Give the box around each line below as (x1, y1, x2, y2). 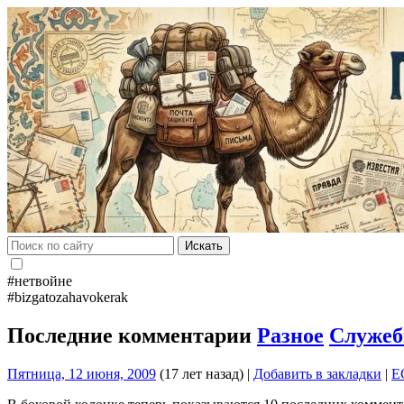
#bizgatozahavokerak (7, 289, 128, 305)
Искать (185, 239, 223, 252)
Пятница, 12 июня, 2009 (7, 365, 156, 381)
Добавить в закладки (253, 365, 381, 381)
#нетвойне (7, 273, 72, 289)
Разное (257, 323, 324, 347)
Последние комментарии (7, 323, 257, 347)
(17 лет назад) (156, 365, 243, 381)
